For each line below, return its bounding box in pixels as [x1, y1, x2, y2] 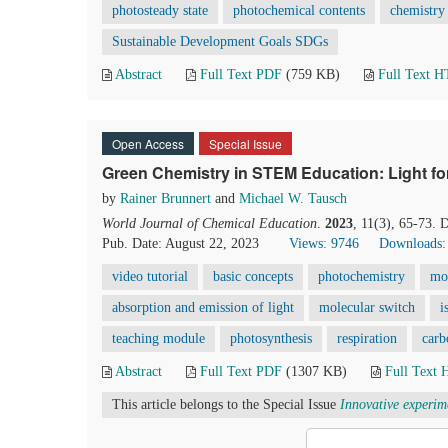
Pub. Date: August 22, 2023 [102, 236, 259, 251]
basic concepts [213, 269, 293, 284]
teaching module [112, 331, 205, 346]
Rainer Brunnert [120, 191, 211, 206]
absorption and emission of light [112, 300, 294, 315]
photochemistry [318, 269, 405, 284]
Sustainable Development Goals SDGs [112, 34, 328, 49]
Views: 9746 [289, 236, 359, 251]
